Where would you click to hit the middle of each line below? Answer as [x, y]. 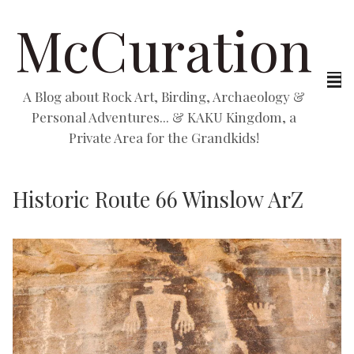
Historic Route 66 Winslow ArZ [158, 199]
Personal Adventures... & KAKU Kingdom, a [164, 117]
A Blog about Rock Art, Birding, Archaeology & [164, 96]
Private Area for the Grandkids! [164, 137]
